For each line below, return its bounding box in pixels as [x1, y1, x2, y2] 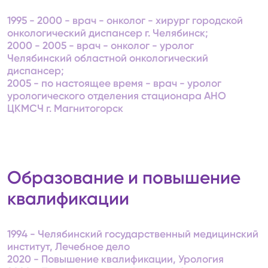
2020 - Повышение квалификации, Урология [7, 252, 224, 265]
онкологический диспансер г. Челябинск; [7, 27, 209, 39]
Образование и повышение [7, 166, 241, 188]
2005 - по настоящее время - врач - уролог [7, 77, 222, 90]
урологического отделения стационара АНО [7, 90, 227, 102]
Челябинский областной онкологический [7, 52, 209, 65]
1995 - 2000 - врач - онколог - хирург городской [7, 14, 243, 27]
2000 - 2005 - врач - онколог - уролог [7, 39, 194, 52]
